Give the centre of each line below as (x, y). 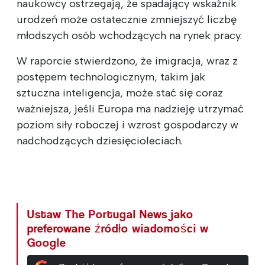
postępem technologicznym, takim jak (111, 77)
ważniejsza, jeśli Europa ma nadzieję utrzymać (130, 109)
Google (47, 243)
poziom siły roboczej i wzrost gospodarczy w (127, 125)
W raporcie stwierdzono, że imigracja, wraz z (127, 61)
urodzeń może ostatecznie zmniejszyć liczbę (127, 19)
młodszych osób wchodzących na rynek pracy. (129, 35)
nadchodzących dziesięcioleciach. (100, 140)
